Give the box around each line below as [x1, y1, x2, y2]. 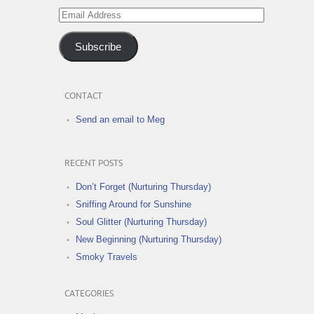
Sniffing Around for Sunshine [76, 199, 191, 210]
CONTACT [64, 92, 102, 102]
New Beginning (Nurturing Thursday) [76, 234, 221, 245]
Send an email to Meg [76, 114, 165, 125]
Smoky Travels [76, 252, 137, 263]
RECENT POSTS [64, 159, 123, 169]
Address [58, 20, 92, 31]
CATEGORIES [64, 289, 114, 299]
